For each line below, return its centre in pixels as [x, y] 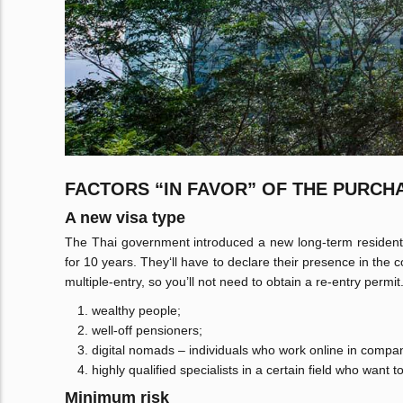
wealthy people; [136, 311]
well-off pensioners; [147, 331]
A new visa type [125, 218]
